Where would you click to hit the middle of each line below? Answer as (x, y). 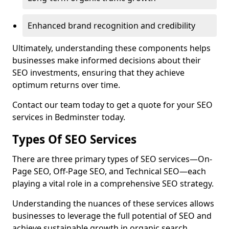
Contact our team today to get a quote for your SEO (112, 105)
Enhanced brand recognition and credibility (111, 26)
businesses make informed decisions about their (107, 60)
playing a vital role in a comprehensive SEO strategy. (113, 184)
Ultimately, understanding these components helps (111, 48)
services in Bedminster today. (69, 117)
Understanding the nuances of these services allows (113, 203)
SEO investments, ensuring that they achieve (98, 73)
